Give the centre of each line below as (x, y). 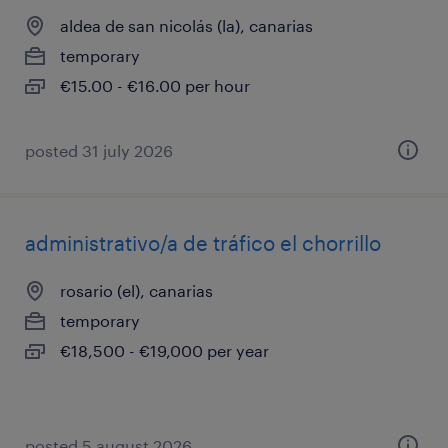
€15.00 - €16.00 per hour (155, 85)
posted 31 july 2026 (99, 150)
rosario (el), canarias (136, 290)
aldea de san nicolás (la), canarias (186, 25)
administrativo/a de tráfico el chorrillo (203, 243)
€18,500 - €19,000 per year (164, 350)
